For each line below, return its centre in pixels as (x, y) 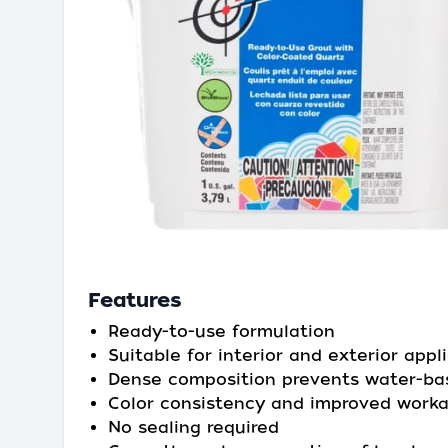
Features (135, 300)
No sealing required (193, 427)
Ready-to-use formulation (221, 331)
